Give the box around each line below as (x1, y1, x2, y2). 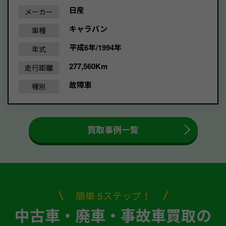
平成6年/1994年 (69, 41, 122, 53)
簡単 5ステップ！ (75, 188, 151, 202)
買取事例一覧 (87, 123, 139, 136)
